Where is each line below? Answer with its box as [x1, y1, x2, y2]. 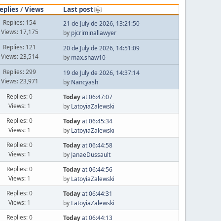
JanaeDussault [71, 150, 110, 159]
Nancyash [71, 77, 98, 86]
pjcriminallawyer [71, 28, 116, 37]
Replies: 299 [3, 68, 37, 76]
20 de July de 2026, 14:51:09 [63, 43, 140, 52]
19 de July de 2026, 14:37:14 [63, 68, 140, 77]
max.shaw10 [71, 53, 106, 62]
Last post [63, 4, 93, 14]
